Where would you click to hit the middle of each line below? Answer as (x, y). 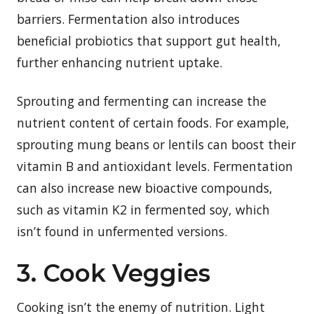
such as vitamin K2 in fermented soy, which (143, 209)
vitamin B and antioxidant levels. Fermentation (155, 166)
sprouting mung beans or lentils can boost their (156, 144)
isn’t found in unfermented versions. (122, 231)
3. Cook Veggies (114, 273)
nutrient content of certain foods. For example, (153, 122)
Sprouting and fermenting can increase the (142, 101)
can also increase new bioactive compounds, (145, 187)
